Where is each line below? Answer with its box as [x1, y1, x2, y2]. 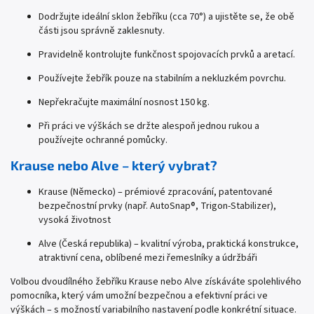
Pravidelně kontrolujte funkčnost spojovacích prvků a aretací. [39, 48, 295, 62]
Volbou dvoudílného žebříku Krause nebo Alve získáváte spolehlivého [11, 275, 301, 289]
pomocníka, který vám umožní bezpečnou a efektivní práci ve [11, 289, 268, 303]
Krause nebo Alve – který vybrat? [11, 157, 217, 174]
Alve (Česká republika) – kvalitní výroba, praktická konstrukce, [39, 237, 299, 252]
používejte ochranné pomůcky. [39, 133, 168, 148]
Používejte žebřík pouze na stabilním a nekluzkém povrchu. [39, 71, 286, 86]
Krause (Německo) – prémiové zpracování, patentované [39, 185, 273, 200]
